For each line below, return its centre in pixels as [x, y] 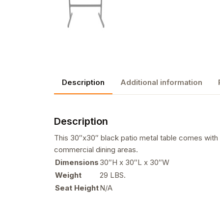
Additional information [161, 82]
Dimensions [77, 162]
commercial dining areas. [96, 149]
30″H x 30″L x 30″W [135, 162]
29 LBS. [113, 175]
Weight [68, 175]
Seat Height [77, 188]
